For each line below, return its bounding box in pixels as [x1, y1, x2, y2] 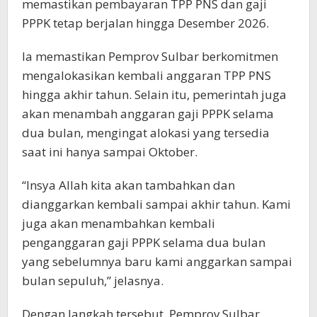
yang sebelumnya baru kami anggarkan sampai [22, 253, 292, 270]
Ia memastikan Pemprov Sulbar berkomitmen [22, 48, 278, 65]
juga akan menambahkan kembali [22, 215, 215, 232]
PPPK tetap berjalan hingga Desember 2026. [22, 15, 269, 32]
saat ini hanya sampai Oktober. [22, 144, 197, 161]
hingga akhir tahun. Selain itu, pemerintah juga [22, 86, 287, 103]
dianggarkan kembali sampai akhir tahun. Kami [22, 196, 291, 213]
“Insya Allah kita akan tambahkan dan [22, 177, 235, 194]
